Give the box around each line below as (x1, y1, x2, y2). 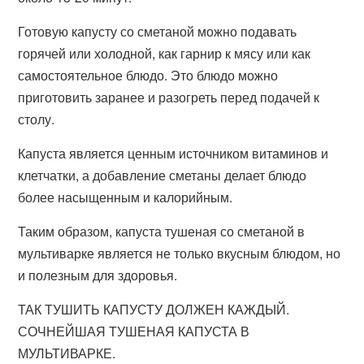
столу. (18, 110, 55, 128)
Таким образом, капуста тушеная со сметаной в (18, 222, 305, 240)
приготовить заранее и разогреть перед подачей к (18, 88, 320, 106)
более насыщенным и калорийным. (18, 188, 233, 206)
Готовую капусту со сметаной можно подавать (18, 22, 297, 41)
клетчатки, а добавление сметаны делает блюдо (18, 166, 307, 184)
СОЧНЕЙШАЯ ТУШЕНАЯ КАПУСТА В (18, 322, 250, 340)
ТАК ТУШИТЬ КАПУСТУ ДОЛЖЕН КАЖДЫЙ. (18, 300, 290, 318)
